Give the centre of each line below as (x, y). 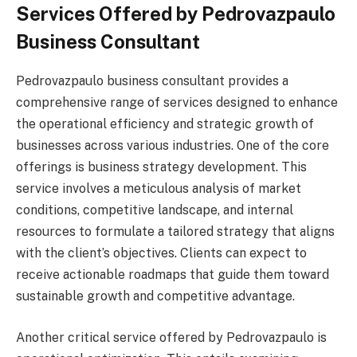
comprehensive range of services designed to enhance (177, 102)
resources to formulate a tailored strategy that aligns (175, 231)
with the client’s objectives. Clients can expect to (161, 253)
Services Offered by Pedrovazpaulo (176, 14)
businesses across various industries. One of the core (173, 145)
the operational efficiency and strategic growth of (165, 124)
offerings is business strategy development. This (161, 167)
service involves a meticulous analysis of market (159, 188)
